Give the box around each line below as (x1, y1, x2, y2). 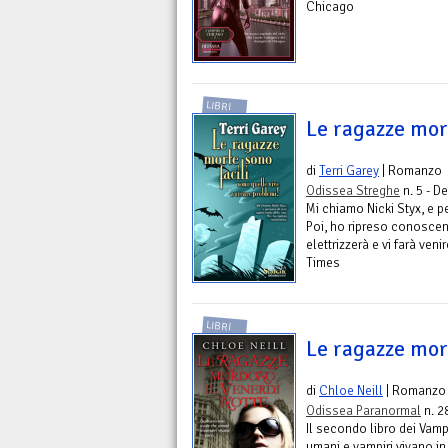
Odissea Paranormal (306, 401, 421, 419)
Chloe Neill (319, 381, 383, 399)
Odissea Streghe (306, 181, 400, 199)
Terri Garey (319, 161, 379, 179)
